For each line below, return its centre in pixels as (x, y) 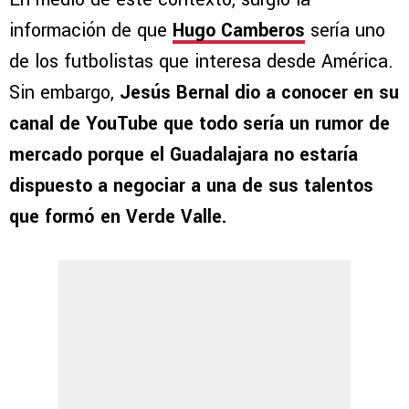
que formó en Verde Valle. (118, 217)
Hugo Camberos (239, 31)
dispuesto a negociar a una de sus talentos (191, 186)
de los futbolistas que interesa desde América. (201, 62)
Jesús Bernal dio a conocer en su (259, 93)
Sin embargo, (64, 93)
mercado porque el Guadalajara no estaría (184, 155)
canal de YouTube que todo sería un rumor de (199, 124)
